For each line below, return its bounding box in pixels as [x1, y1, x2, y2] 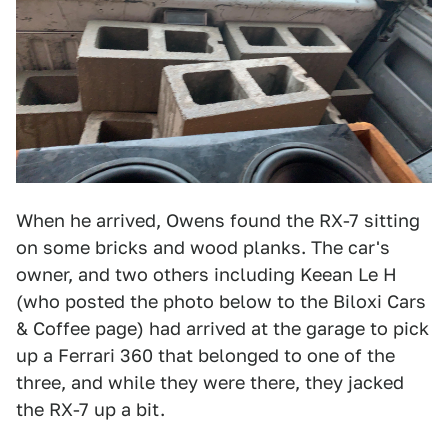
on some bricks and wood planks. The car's [16, 236, 390, 258]
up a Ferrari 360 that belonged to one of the [16, 344, 395, 366]
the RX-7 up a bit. [16, 398, 165, 420]
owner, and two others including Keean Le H [16, 263, 397, 285]
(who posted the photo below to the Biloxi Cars [16, 290, 426, 312]
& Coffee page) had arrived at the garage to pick [16, 317, 429, 339]
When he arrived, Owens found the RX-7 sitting [16, 209, 420, 231]
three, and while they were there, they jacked [16, 371, 404, 393]
